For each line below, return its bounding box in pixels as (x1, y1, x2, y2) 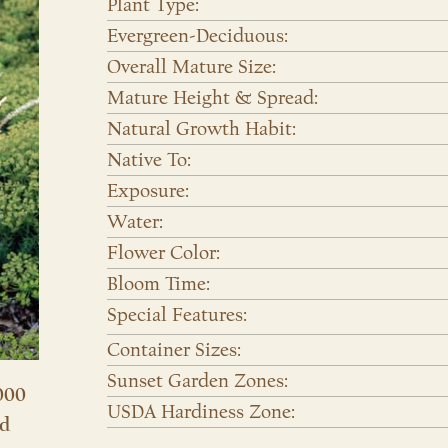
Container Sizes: (106, 339, 241, 362)
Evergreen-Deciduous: (106, 25, 288, 48)
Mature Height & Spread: (106, 87, 318, 110)
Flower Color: (106, 242, 220, 265)
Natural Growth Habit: (106, 118, 296, 141)
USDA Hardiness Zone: (106, 401, 295, 424)
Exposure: (106, 180, 189, 203)
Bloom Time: (106, 273, 210, 296)
